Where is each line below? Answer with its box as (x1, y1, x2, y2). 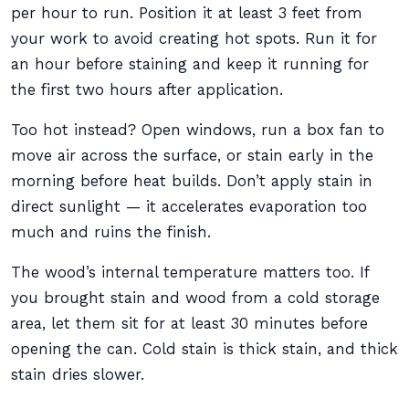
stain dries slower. (11, 366, 144, 383)
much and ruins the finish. (11, 224, 211, 241)
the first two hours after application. (11, 81, 283, 99)
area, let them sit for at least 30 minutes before (11, 315, 368, 332)
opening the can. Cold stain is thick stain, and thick (11, 341, 398, 358)
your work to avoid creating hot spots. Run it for (11, 30, 377, 47)
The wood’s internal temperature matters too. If (11, 264, 369, 281)
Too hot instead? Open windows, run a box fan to (11, 121, 384, 139)
